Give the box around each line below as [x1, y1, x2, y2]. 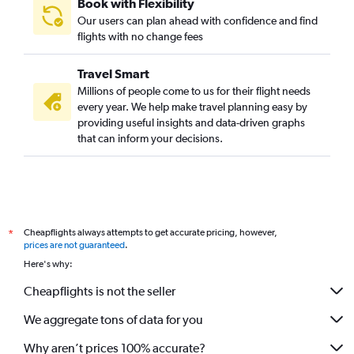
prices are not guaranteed [24, 239, 125, 251]
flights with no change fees [77, 30, 203, 43]
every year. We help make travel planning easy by [77, 100, 307, 114]
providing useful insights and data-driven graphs [77, 116, 305, 130]
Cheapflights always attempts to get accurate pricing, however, [24, 227, 277, 239]
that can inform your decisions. [77, 132, 223, 145]
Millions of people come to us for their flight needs [77, 85, 311, 98]
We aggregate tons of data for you [24, 311, 203, 327]
